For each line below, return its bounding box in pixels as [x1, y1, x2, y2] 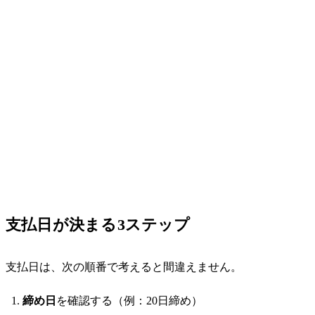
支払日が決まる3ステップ [6, 215, 191, 233]
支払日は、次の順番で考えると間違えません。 [6, 260, 242, 273]
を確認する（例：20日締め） [56, 295, 202, 307]
